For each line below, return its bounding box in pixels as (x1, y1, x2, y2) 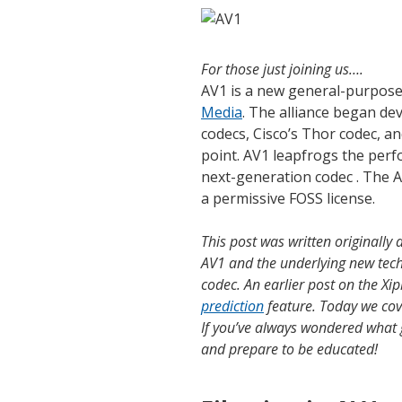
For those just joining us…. (201, 58, 363, 79)
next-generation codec (201, 166, 356, 187)
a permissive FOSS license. (201, 188, 375, 208)
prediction (201, 295, 264, 316)
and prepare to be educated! (201, 338, 378, 359)
